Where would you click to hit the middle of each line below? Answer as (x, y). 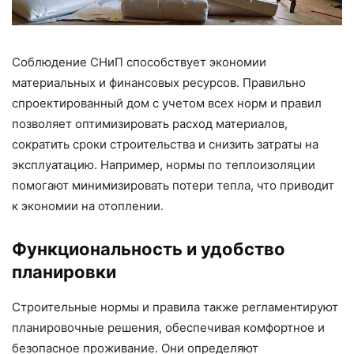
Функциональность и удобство (149, 249)
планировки (64, 271)
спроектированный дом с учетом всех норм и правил (167, 103)
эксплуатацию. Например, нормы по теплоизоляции (164, 164)
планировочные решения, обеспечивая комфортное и (168, 327)
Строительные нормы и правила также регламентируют (175, 307)
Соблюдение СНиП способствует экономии (139, 62)
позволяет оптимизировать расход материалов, (150, 123)
